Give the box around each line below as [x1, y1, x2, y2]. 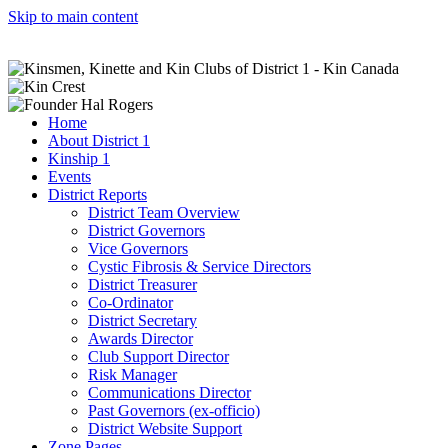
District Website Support [88, 420, 242, 437]
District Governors [88, 222, 205, 239]
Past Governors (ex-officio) [88, 402, 260, 419]
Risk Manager [88, 366, 177, 383]
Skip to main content [8, 8, 138, 25]
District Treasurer [88, 276, 197, 293]
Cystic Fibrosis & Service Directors [88, 258, 311, 275]
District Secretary [88, 312, 197, 329]
